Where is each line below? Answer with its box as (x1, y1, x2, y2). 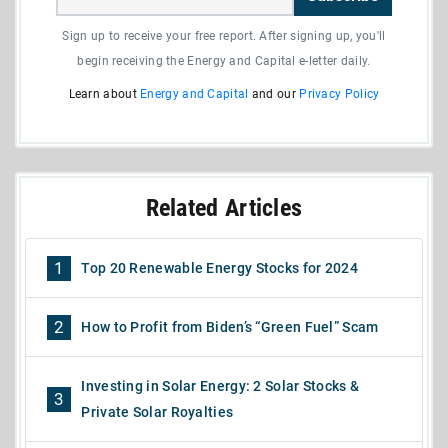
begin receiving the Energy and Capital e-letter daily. (77, 54, 371, 69)
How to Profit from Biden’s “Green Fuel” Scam (81, 319, 379, 336)
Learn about (68, 87, 141, 102)
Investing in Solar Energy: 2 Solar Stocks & (81, 378, 360, 395)
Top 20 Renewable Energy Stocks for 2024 (81, 260, 359, 277)
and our (248, 87, 300, 102)
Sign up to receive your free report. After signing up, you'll (62, 29, 386, 44)
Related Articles (145, 194, 303, 223)
